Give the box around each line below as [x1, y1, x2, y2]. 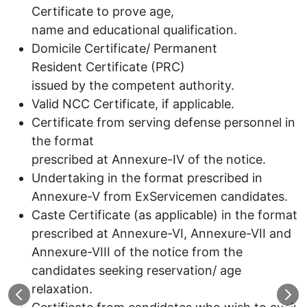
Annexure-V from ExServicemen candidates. [32, 188, 288, 204]
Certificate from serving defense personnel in [32, 114, 295, 130]
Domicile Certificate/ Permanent [32, 40, 217, 56]
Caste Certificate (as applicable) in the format [32, 207, 297, 222]
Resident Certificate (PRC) [32, 59, 185, 74]
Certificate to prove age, [32, 3, 174, 19]
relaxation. [32, 281, 93, 296]
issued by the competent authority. [32, 77, 234, 93]
